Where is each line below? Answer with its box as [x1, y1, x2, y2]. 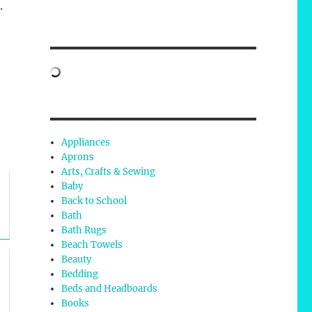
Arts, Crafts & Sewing [61, 166, 156, 178]
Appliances [61, 136, 111, 149]
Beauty [61, 253, 92, 266]
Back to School [61, 195, 127, 208]
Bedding [61, 268, 99, 281]
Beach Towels [61, 239, 123, 251]
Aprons [61, 151, 95, 164]
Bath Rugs [61, 224, 107, 237]
